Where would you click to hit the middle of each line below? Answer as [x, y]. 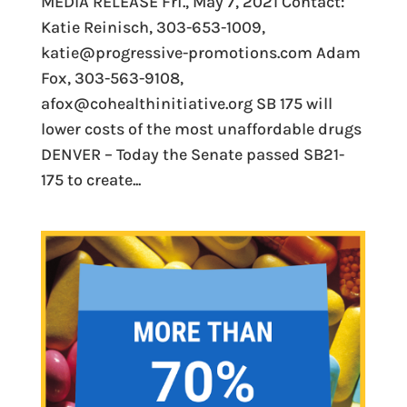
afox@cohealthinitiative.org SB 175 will [186, 103]
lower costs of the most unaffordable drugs [201, 129]
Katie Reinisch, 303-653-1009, [153, 27]
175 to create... [90, 179]
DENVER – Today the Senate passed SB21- [192, 154]
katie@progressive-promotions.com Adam [200, 52]
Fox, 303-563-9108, [112, 78]
